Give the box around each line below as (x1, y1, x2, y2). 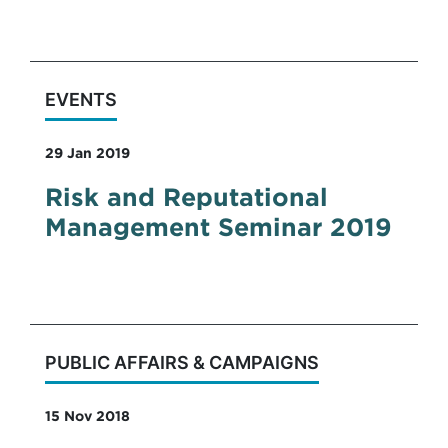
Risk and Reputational (45, 188, 328, 210)
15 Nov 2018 (45, 411, 130, 423)
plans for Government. (45, 5, 220, 24)
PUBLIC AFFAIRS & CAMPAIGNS (45, 352, 319, 373)
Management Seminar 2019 (45, 218, 392, 240)
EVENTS (45, 89, 117, 110)
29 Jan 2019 (45, 148, 130, 160)
